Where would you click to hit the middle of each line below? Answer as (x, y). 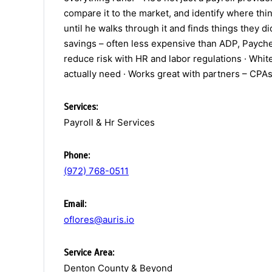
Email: (75, 204)
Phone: (77, 156)
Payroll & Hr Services (109, 123)
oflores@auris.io (99, 220)
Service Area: (89, 253)
